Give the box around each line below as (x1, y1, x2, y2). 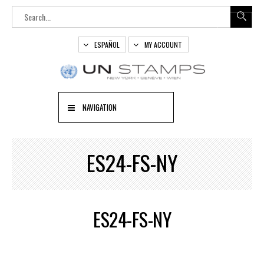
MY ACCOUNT (144, 39, 182, 49)
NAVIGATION (82, 101, 117, 113)
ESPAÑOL (94, 39, 120, 49)
